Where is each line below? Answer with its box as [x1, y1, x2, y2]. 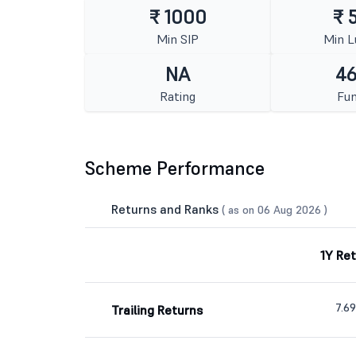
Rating [160, 88, 196, 104]
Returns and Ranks [111, 201, 222, 217]
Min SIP [157, 31, 199, 47]
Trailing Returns [111, 302, 203, 318]
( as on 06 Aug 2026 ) [222, 203, 327, 217]
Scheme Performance [85, 156, 265, 180]
